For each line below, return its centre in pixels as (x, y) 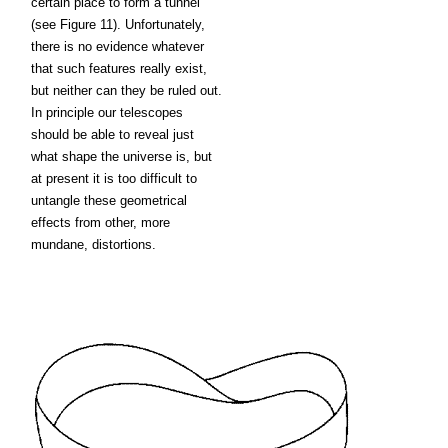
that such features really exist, (119, 68)
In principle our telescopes (107, 112)
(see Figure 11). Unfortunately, (118, 24)
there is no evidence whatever (117, 46)
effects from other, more (100, 222)
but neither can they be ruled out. (126, 90)
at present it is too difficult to (114, 178)
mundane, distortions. (93, 244)
